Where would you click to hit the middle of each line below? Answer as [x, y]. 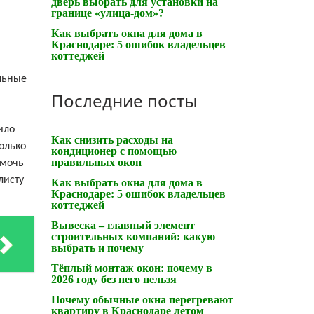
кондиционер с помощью [114, 151]
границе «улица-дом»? [108, 13]
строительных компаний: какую [133, 236]
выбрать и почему [97, 247]
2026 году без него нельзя [114, 279]
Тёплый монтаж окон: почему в [132, 268]
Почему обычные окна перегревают [142, 299]
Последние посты [124, 100]
